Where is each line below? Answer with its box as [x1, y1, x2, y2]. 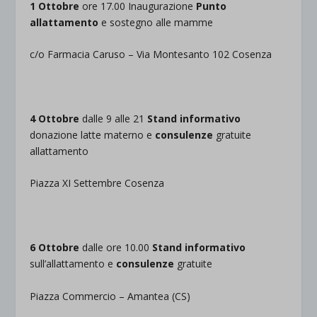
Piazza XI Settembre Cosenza [30, 176, 165, 190]
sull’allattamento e [30, 257, 117, 271]
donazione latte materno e [30, 128, 156, 142]
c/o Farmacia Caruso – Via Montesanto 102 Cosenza [30, 47, 272, 62]
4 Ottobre [30, 112, 80, 125]
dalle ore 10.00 [79, 241, 153, 255]
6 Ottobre [30, 241, 80, 255]
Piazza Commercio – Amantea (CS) [30, 289, 191, 303]
